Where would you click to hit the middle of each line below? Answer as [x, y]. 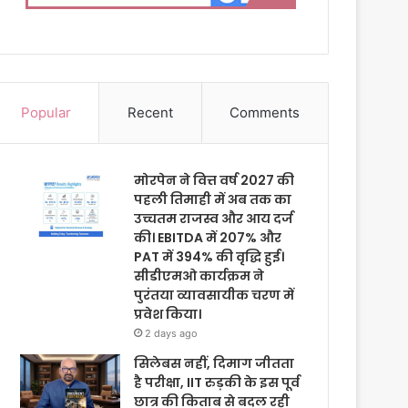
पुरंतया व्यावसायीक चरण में [214, 295]
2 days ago [172, 333]
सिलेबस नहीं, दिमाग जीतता [214, 363]
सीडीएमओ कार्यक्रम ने [199, 276]
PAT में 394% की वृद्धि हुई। [209, 257]
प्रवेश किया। [168, 314]
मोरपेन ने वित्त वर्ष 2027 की [214, 180]
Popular [46, 112]
